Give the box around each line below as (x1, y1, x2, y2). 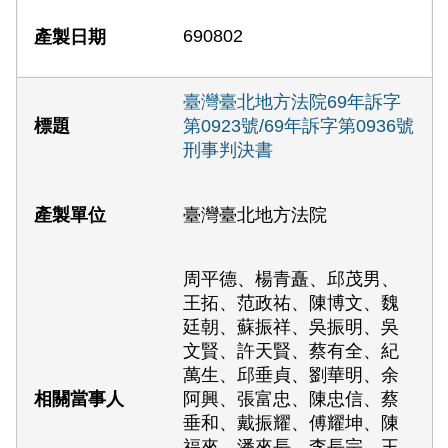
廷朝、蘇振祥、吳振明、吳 (183, 316, 400, 337)
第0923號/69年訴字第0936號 (183, 116, 415, 137)
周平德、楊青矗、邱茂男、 (183, 268, 400, 289)
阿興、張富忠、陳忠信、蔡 (183, 388, 400, 409)
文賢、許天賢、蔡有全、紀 (183, 340, 400, 361)
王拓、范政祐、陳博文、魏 (183, 292, 400, 313)
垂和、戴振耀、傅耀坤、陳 (183, 412, 400, 433)
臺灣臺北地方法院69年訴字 (183, 92, 402, 113)
